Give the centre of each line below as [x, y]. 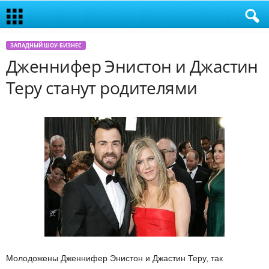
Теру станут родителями [102, 88]
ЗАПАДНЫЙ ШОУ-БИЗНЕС [46, 45]
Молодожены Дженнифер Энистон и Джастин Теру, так [114, 258]
